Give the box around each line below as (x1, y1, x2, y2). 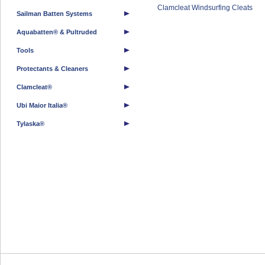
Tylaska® (17, 120, 44, 127)
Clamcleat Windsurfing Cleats (157, 4, 253, 12)
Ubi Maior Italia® (17, 102, 67, 109)
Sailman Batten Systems (17, 10, 92, 17)
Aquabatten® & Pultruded (17, 28, 97, 35)
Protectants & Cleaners (17, 65, 88, 72)
